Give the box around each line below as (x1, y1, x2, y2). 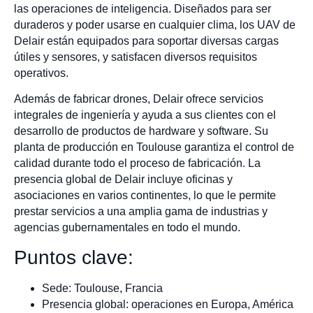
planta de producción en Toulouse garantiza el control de (14, 141, 294, 154)
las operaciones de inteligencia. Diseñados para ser (14, 2, 271, 15)
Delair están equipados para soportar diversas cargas (14, 34, 279, 47)
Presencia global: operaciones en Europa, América (42, 298, 293, 310)
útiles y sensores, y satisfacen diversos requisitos (14, 50, 257, 63)
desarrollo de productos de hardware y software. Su (14, 125, 268, 138)
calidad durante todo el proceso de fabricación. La (14, 157, 261, 170)
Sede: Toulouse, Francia (42, 282, 163, 294)
